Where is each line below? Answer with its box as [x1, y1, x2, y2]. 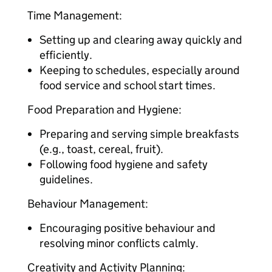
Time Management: [27, 8, 122, 22]
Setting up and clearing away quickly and [39, 33, 242, 47]
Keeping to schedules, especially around [39, 63, 240, 77]
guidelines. [39, 172, 93, 186]
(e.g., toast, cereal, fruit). [39, 142, 163, 156]
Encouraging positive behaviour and [39, 221, 216, 235]
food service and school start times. [39, 78, 216, 92]
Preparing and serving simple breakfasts [39, 127, 239, 141]
